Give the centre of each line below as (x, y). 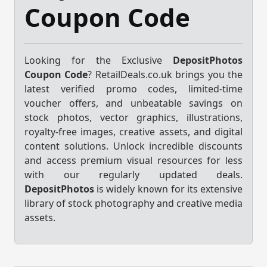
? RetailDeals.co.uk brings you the (165, 74)
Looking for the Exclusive (99, 60)
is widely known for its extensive (168, 189)
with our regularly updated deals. (133, 174)
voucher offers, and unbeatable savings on (133, 103)
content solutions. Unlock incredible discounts (133, 146)
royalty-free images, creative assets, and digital (133, 131)
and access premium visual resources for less (133, 160)
